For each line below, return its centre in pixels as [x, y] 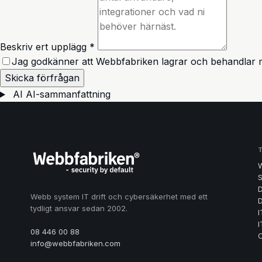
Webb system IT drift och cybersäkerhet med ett [119, 197]
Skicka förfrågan [42, 78]
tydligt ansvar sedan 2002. [79, 208]
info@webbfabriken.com [75, 244]
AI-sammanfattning [68, 94]
